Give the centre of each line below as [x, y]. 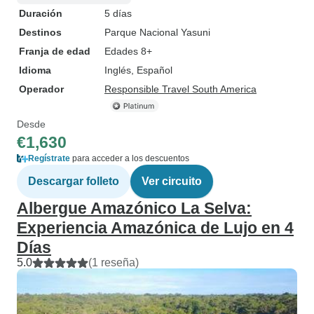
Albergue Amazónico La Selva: [134, 208]
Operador [41, 89]
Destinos [40, 32]
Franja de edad [55, 51]
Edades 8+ [128, 51]
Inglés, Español [138, 70]
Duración [41, 13]
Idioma [35, 70]
